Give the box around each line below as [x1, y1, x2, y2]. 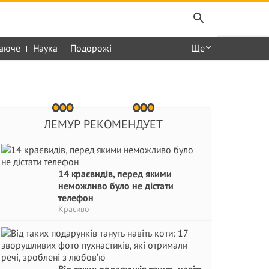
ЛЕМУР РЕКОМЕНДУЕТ [43, 116, 163, 132]
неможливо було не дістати [58, 180, 174, 192]
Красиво [58, 204, 89, 214]
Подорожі [70, 42, 112, 54]
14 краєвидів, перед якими [58, 168, 172, 180]
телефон [58, 192, 94, 204]
